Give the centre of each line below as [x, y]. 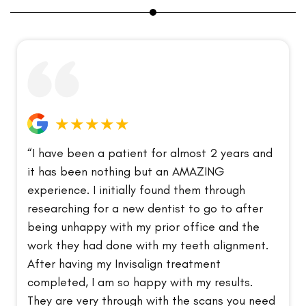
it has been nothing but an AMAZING [126, 172]
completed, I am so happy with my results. [140, 282]
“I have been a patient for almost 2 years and [150, 153]
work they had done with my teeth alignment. [148, 246]
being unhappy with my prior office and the [143, 227]
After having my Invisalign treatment [124, 264]
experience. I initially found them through [136, 190]
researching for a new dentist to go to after [145, 209]
